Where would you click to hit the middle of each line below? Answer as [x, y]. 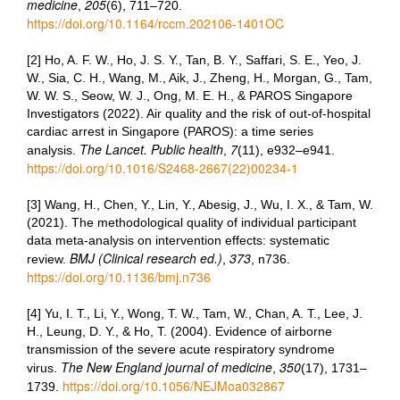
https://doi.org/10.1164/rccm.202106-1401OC [155, 23]
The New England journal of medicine [167, 367]
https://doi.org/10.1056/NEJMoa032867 [174, 386]
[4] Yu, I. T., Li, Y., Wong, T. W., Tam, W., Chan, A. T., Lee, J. [195, 313]
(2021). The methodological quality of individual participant [192, 222]
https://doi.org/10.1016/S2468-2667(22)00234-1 [162, 168]
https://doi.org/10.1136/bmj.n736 [119, 277]
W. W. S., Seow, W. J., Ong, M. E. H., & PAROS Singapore [190, 96]
